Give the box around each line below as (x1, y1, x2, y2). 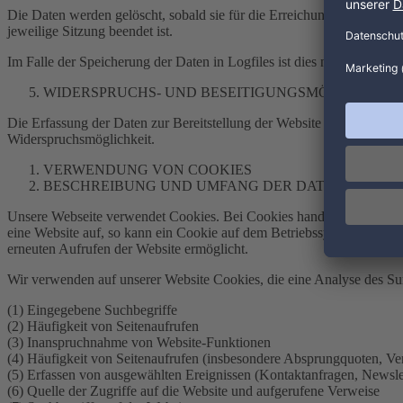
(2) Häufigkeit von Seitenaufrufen (7, 318, 199, 334)
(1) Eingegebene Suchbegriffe (7, 302, 177, 318)
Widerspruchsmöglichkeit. (7, 131, 155, 147)
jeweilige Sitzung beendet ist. (7, 23, 173, 39)
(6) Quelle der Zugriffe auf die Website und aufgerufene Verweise (7, 383, 380, 399)
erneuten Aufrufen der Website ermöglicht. (7, 241, 248, 256)
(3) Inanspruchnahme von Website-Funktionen (7, 335, 271, 350)
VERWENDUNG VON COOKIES (43, 162, 252, 177)
